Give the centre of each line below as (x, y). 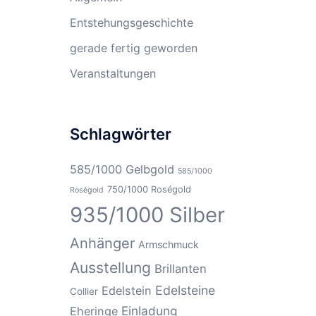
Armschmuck (168, 244)
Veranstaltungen (113, 73)
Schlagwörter (120, 134)
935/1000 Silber (147, 215)
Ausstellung (110, 268)
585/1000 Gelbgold (122, 169)
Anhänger (102, 243)
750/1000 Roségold (149, 189)
